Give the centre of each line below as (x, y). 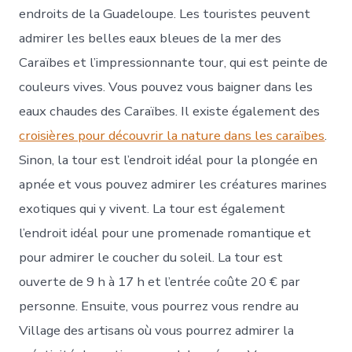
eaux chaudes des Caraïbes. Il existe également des (170, 112)
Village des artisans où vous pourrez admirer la (157, 331)
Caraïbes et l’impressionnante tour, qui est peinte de (174, 63)
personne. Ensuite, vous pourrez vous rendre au (159, 306)
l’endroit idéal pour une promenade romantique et (165, 233)
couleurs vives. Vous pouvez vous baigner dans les (166, 87)
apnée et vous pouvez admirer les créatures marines (173, 185)
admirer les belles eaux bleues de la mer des (150, 38)
